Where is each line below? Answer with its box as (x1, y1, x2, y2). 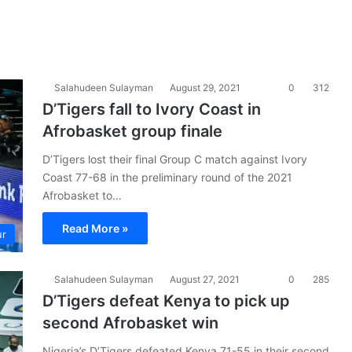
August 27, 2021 (170, 273, 240, 285)
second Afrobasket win (42, 313, 218, 332)
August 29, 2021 (170, 82, 240, 93)
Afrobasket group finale (42, 122, 222, 141)
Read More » (62, 222, 128, 235)
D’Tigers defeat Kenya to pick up (42, 291, 290, 310)
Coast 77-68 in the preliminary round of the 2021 (42, 170, 292, 184)
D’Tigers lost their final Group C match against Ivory (42, 152, 307, 166)
